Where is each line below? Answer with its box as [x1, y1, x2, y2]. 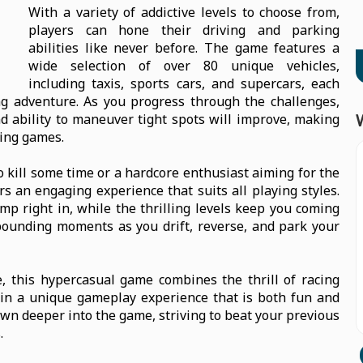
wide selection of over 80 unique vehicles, [28, 57, 340, 75]
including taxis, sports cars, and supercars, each [28, 75, 340, 92]
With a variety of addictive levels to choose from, [28, 3, 340, 21]
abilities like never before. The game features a [28, 39, 340, 57]
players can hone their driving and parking [28, 21, 340, 39]
